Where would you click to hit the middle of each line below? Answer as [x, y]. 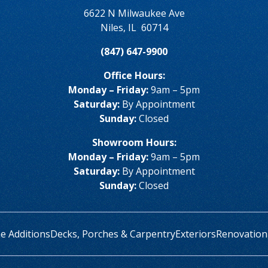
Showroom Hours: [134, 142]
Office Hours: [134, 75]
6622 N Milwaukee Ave [134, 13]
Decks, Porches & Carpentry [112, 234]
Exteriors [195, 234]
